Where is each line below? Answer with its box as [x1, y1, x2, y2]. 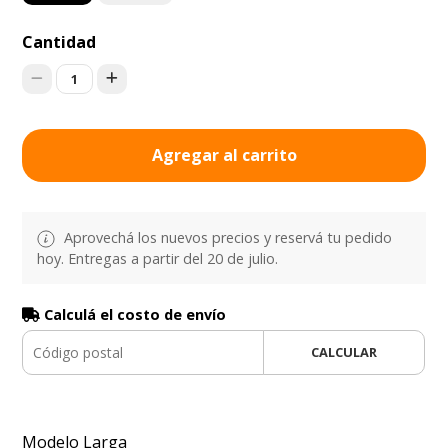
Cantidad [22, 30, 97, 53]
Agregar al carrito [151, 143, 297, 166]
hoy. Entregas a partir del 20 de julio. [37, 248, 279, 268]
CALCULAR [310, 342, 377, 361]
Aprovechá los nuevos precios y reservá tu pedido [60, 227, 393, 247]
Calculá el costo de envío [40, 304, 227, 324]
